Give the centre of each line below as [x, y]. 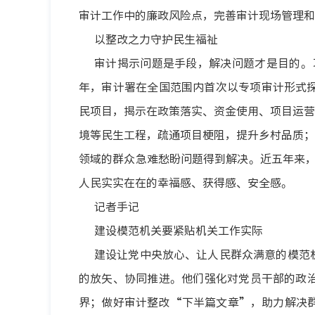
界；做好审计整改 [124, 302]
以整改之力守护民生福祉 [156, 39]
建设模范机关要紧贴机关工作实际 [179, 230]
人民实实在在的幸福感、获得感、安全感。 [186, 182]
